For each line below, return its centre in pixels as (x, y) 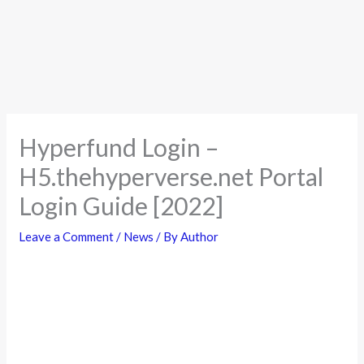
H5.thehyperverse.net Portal (171, 176)
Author (200, 236)
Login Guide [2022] (121, 205)
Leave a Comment (67, 236)
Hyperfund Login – (119, 147)
